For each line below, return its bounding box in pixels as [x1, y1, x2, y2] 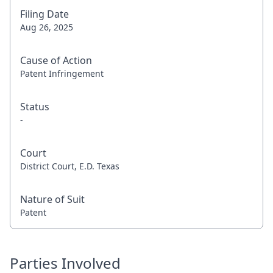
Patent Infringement [20, 68, 104, 79]
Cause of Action [20, 54, 92, 67]
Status [20, 100, 49, 113]
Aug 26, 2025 [20, 21, 73, 33]
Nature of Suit [20, 193, 85, 206]
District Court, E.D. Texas [20, 160, 119, 172]
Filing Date [20, 7, 69, 21]
